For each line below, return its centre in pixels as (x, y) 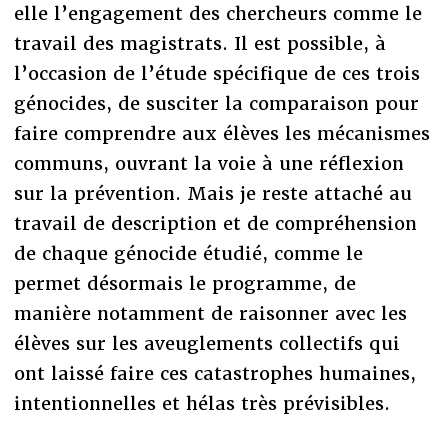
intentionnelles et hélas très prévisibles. (201, 404)
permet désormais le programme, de (184, 284)
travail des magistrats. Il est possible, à (199, 44)
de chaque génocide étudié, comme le (188, 254)
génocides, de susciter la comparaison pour (216, 104)
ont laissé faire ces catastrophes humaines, (214, 374)
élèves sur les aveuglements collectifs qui (206, 344)
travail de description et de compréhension (215, 224)
